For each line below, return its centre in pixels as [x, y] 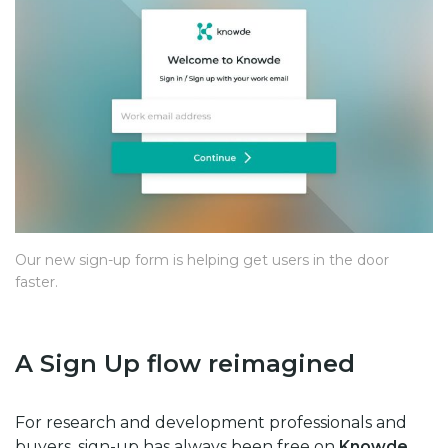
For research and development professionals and [211, 423]
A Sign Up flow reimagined [185, 364]
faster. [36, 282]
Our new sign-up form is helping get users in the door [202, 260]
